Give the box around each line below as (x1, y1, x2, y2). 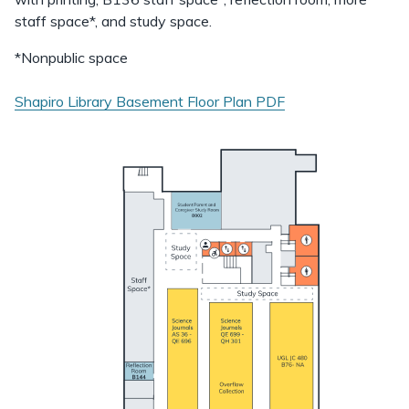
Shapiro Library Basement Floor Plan (15, 92, 252, 110)
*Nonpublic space (15, 48, 128, 67)
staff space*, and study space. (15, 12, 212, 30)
